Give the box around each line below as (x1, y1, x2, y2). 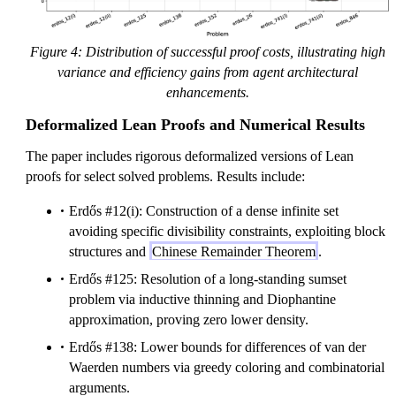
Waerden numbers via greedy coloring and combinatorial (69, 360, 385, 376)
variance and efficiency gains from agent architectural (57, 65, 358, 80)
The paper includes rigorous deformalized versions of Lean (26, 148, 354, 164)
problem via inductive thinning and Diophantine (69, 292, 336, 308)
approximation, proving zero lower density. (69, 312, 308, 328)
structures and (69, 244, 149, 260)
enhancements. (165, 85, 249, 101)
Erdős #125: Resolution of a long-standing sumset (69, 271, 346, 287)
